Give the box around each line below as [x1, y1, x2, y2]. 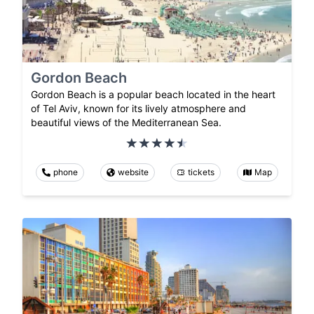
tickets [188, 166, 215, 177]
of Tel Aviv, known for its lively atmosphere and [31, 102, 246, 114]
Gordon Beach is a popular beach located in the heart [31, 88, 275, 100]
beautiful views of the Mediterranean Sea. [31, 116, 221, 128]
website [117, 166, 149, 177]
